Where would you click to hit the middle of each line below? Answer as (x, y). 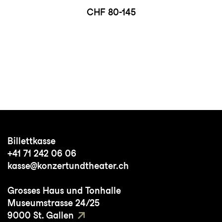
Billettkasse (31, 141)
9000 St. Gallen (41, 216)
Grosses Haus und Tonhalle (64, 191)
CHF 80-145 (111, 12)
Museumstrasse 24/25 (54, 203)
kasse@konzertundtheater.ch (68, 166)
